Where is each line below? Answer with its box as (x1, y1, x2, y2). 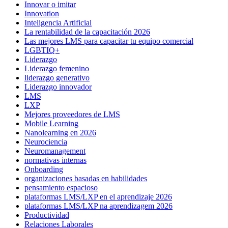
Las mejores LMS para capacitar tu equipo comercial (24, 36, 193, 45)
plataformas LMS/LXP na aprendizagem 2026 (24, 201, 173, 210)
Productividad (24, 210, 69, 219)
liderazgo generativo (24, 73, 90, 82)
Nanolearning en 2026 (24, 128, 96, 137)
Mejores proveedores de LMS (24, 109, 120, 119)
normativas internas (24, 155, 87, 164)
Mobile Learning (24, 119, 78, 128)
